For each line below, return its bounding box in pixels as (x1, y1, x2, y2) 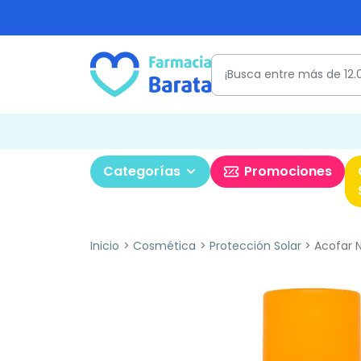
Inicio (90, 238, 119, 254)
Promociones (244, 162, 332, 180)
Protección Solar (209, 238, 301, 254)
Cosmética (132, 238, 196, 254)
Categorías (103, 162, 180, 180)
